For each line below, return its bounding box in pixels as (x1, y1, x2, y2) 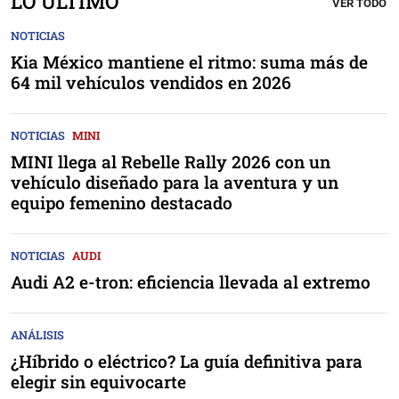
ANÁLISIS (11, 328, 64, 343)
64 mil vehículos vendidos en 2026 (11, 71, 291, 94)
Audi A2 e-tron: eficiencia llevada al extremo (11, 271, 370, 294)
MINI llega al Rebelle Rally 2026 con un (11, 151, 330, 174)
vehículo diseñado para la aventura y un (11, 171, 338, 194)
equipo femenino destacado (11, 191, 232, 215)
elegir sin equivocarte (11, 370, 186, 394)
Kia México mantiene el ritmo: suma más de (11, 51, 368, 74)
